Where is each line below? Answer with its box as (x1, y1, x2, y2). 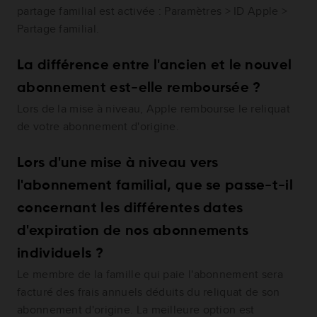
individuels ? (17, 246, 103, 261)
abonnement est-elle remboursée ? (17, 81, 261, 96)
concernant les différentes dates (17, 201, 243, 216)
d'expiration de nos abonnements (17, 224, 249, 238)
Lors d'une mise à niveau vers (17, 156, 219, 171)
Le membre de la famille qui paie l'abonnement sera (17, 265, 283, 282)
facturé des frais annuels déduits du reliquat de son (17, 283, 280, 300)
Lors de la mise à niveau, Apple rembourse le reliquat (17, 100, 290, 117)
